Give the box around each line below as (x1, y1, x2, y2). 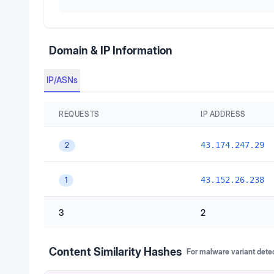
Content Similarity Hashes (49, 245, 182, 258)
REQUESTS (59, 109, 100, 119)
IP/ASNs (46, 75, 78, 85)
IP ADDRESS (201, 109, 246, 119)
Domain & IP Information (49, 44, 172, 57)
